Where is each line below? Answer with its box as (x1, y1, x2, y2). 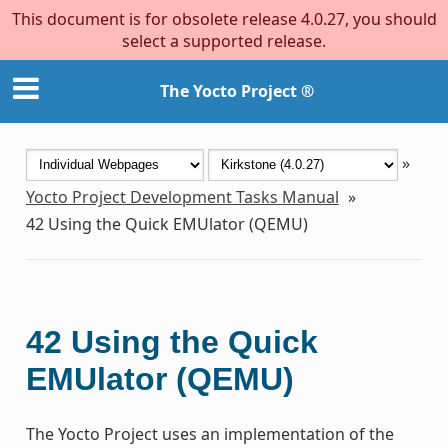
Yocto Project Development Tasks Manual (25, 185, 339, 208)
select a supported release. (122, 30, 326, 52)
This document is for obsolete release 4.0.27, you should (11, 8, 437, 30)
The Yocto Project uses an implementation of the (25, 422, 394, 445)
